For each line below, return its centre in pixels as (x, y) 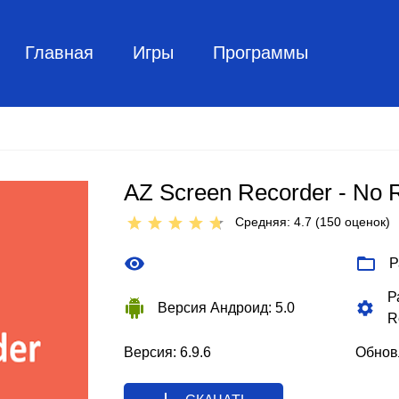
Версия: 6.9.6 (167, 352)
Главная (59, 52)
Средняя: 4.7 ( (277, 222)
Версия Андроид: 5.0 (226, 308)
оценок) (366, 222)
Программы (260, 52)
